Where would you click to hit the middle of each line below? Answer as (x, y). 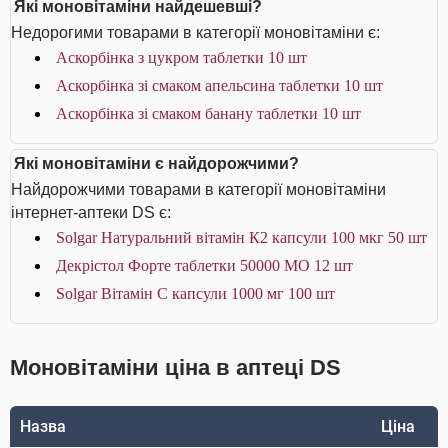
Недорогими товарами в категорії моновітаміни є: (195, 32)
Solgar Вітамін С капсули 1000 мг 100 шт (195, 293)
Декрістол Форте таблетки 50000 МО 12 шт (204, 265)
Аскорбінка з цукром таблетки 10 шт (181, 57)
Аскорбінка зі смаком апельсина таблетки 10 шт (219, 85)
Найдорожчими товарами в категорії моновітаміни (198, 189)
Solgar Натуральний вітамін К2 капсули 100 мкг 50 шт (241, 237)
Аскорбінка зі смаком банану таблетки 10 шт (208, 113)
